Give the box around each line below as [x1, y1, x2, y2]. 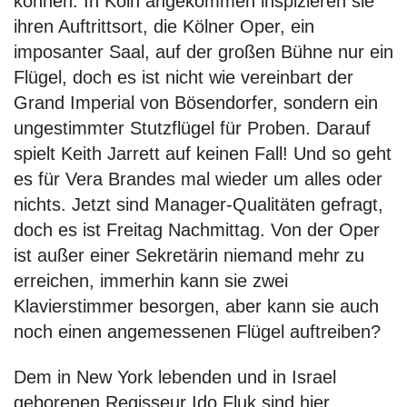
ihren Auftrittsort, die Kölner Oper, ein [14, 15, 314, 36]
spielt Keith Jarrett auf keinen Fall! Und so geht [14, 143, 392, 164]
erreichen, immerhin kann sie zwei [14, 270, 288, 291]
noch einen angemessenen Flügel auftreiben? [14, 321, 381, 342]
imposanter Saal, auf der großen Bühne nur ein [14, 41, 393, 62]
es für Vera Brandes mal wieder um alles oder [14, 168, 382, 189]
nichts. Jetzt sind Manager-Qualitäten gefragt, [14, 194, 383, 214]
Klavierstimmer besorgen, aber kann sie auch [14, 295, 379, 316]
